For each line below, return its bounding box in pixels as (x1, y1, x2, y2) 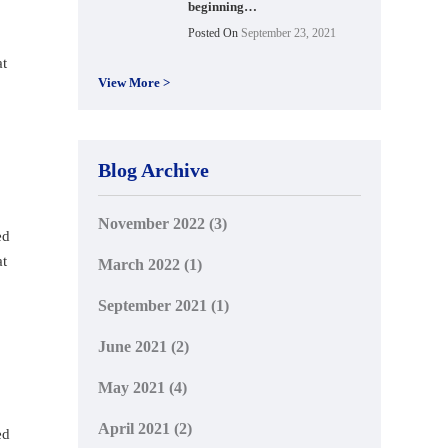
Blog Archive (98, 158, 210, 181)
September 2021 (98, 296, 208, 314)
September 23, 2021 (238, 25, 337, 40)
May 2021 (98, 378, 166, 396)
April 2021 (98, 419, 171, 437)
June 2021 (98, 337, 168, 355)
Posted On (188, 25, 239, 40)
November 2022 (98, 214, 206, 232)
